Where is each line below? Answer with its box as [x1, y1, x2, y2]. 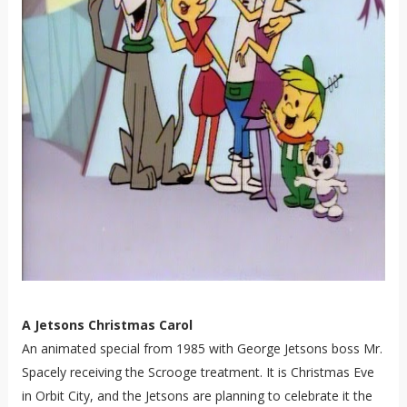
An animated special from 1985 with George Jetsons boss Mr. [21, 339, 382, 357]
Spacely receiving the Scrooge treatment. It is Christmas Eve [21, 362, 374, 381]
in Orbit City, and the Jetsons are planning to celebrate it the [21, 386, 372, 404]
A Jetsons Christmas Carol [21, 315, 193, 333]
